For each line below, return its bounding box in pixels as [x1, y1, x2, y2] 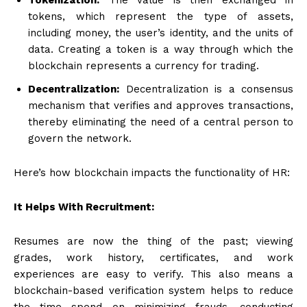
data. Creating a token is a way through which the [28, 42, 293, 56]
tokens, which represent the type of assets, [28, 10, 293, 23]
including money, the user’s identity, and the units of [28, 26, 293, 39]
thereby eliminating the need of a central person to [28, 115, 293, 128]
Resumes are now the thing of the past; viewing [14, 234, 293, 247]
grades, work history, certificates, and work [14, 251, 293, 264]
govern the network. [28, 132, 132, 145]
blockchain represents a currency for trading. [28, 59, 259, 72]
